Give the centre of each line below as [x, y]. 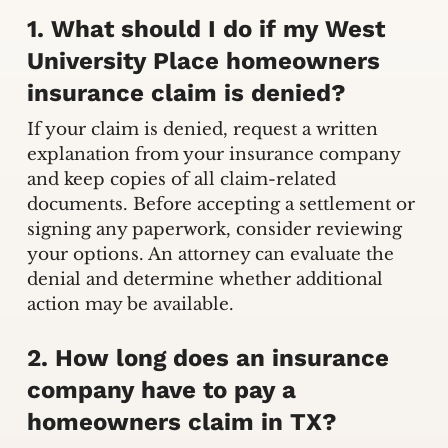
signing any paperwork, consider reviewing [214, 229]
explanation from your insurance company [213, 154]
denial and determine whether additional [204, 279]
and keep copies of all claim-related [181, 179]
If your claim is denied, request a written [202, 129]
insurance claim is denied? [186, 92]
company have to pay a [161, 390]
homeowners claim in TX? [181, 422]
